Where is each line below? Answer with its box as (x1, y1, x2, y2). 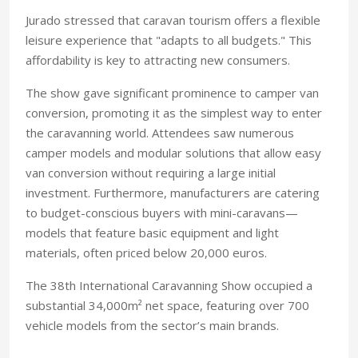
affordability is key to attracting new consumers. (26, 52, 290, 68)
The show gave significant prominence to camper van (26, 85, 319, 101)
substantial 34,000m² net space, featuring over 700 (26, 297, 309, 313)
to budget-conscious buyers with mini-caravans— (26, 205, 298, 221)
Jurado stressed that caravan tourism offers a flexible (26, 12, 320, 28)
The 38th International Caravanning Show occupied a (26, 277, 312, 293)
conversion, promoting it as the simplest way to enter (26, 105, 322, 121)
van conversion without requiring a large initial (26, 165, 276, 181)
